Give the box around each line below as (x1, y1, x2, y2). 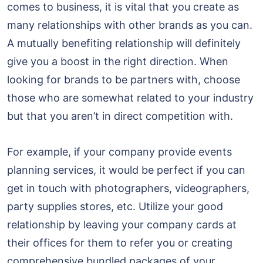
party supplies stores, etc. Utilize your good (7, 200, 223, 213)
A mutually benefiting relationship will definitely (7, 37, 241, 50)
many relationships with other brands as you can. (7, 19, 252, 32)
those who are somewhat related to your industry (7, 92, 254, 104)
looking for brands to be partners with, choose (7, 73, 240, 86)
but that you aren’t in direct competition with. (7, 110, 233, 123)
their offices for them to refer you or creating (7, 237, 232, 249)
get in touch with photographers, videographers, (7, 182, 249, 195)
